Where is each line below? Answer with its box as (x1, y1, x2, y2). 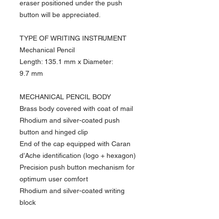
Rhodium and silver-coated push (20, 116, 120, 124)
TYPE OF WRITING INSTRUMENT (20, 34, 127, 42)
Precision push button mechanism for (20, 163, 134, 171)
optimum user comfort (20, 175, 88, 183)
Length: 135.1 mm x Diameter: (20, 57, 113, 66)
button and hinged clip (20, 128, 88, 136)
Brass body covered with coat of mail (20, 104, 133, 112)
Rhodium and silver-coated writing (20, 186, 125, 195)
